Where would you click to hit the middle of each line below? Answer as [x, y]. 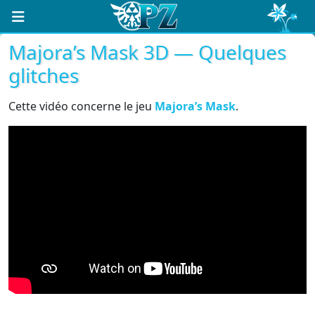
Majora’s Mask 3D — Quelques [147, 52]
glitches [44, 75]
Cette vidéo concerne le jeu [82, 106]
